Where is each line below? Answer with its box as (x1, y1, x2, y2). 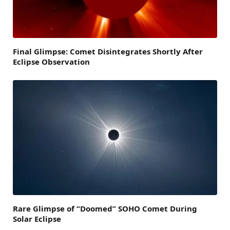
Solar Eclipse (13, 214, 61, 224)
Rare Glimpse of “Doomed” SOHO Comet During (13, 203, 197, 214)
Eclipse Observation (13, 56, 90, 67)
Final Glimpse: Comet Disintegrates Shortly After (13, 46, 203, 57)
